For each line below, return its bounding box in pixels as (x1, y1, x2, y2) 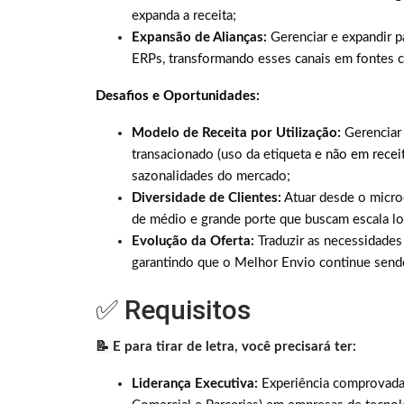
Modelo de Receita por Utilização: (132, 126, 341, 141)
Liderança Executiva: (132, 377, 258, 391)
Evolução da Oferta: (132, 234, 254, 249)
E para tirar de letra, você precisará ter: (113, 340, 356, 354)
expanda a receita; (132, 9, 236, 23)
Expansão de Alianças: (132, 31, 267, 45)
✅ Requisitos (96, 294, 251, 326)
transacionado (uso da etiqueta (132, 148, 315, 162)
